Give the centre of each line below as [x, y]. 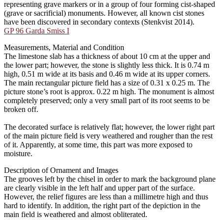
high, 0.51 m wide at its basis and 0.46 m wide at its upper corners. [107, 74]
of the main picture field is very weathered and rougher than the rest [108, 136]
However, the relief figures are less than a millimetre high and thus [106, 196]
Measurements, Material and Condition [64, 47]
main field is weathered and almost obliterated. [76, 214]
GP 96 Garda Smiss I [37, 30]
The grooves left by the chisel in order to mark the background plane [110, 179]
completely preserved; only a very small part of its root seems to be [107, 100]
